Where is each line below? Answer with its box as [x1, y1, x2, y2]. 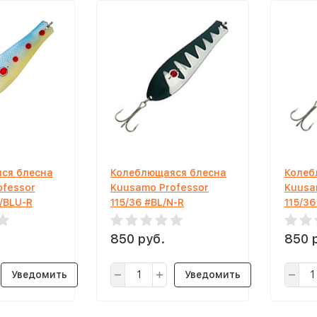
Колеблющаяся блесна [110, 167, 226, 178]
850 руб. [110, 231, 165, 246]
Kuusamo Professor [110, 182, 209, 193]
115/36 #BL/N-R [110, 197, 184, 208]
